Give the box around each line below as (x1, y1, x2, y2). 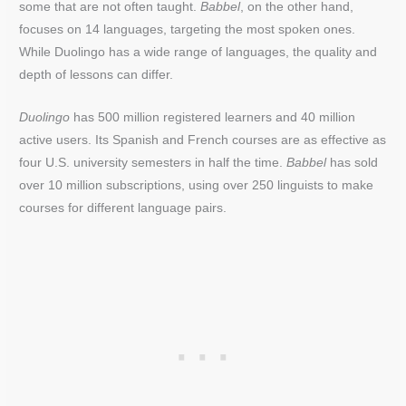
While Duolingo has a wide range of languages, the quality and (19, 44, 378, 59)
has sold (326, 155, 379, 169)
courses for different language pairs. (19, 200, 227, 215)
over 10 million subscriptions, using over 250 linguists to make (19, 178, 374, 192)
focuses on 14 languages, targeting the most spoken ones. (19, 22, 356, 36)
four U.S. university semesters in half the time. (19, 155, 287, 169)
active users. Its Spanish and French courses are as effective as (19, 132, 387, 147)
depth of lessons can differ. (19, 67, 174, 82)
